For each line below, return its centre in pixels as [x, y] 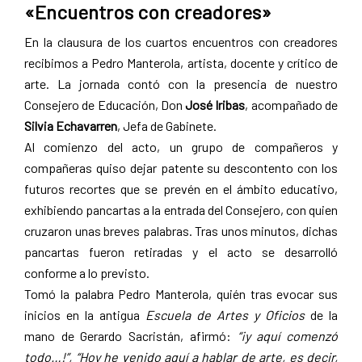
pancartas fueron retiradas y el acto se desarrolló [181, 251]
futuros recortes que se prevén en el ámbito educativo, [181, 188]
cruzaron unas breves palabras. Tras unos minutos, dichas [181, 230]
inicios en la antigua [85, 314]
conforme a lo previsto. [87, 272]
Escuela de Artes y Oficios [225, 314]
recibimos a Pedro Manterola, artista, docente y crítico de [181, 62]
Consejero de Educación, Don [105, 104]
